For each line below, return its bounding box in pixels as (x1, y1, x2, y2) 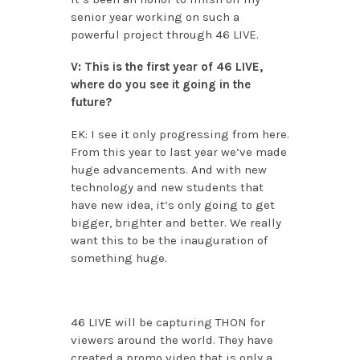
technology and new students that (70, 180, 264, 195)
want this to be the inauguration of (70, 233, 268, 248)
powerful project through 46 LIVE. (70, 27, 259, 43)
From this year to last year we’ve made (70, 145, 287, 160)
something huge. (70, 251, 167, 266)
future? (70, 95, 112, 110)
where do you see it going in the (70, 77, 251, 92)
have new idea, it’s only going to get (70, 198, 275, 213)
